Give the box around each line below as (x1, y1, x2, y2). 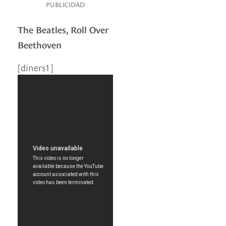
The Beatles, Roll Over (18, 23, 108, 36)
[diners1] (18, 61, 53, 74)
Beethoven (18, 38, 62, 51)
